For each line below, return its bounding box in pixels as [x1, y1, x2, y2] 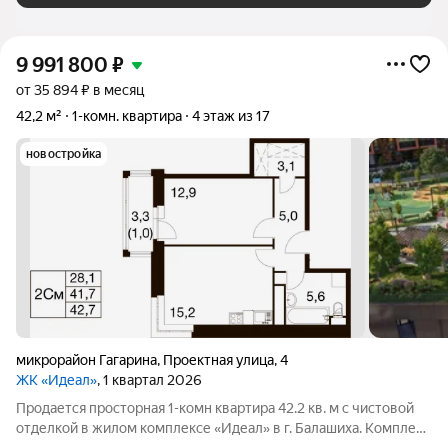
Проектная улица [163, 352, 274, 368]
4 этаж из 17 [192, 108, 270, 124]
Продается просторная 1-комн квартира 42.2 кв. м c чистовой [16, 400, 414, 416]
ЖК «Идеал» [16, 372, 97, 388]
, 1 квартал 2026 [97, 372, 202, 388]
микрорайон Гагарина [16, 352, 157, 368]
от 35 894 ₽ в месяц [16, 82, 144, 98]
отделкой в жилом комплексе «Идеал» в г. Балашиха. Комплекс [16, 420, 430, 436]
